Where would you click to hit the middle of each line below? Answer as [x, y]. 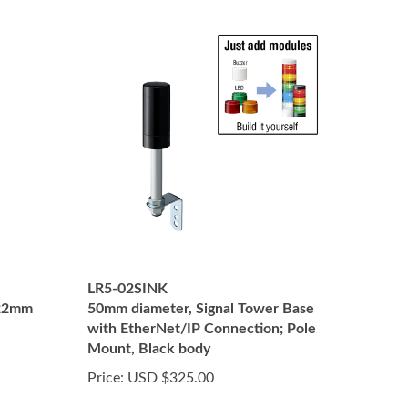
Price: [106, 378]
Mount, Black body [149, 349]
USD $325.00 [169, 378]
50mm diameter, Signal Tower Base [201, 309]
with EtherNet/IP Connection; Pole [202, 329]
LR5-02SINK [127, 289]
